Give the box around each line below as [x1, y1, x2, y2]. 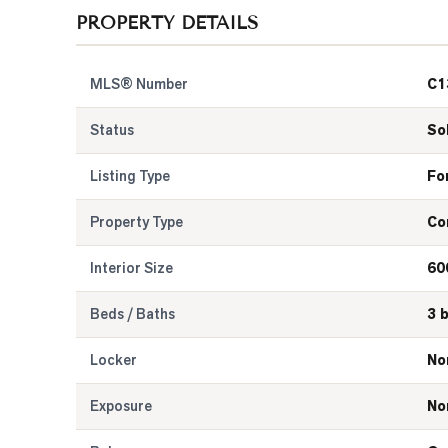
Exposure [90, 397, 152, 415]
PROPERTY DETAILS [76, 12, 258, 34]
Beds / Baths [90, 305, 175, 323]
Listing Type [90, 167, 170, 185]
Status [90, 121, 134, 139]
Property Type [90, 213, 183, 231]
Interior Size [90, 259, 173, 277]
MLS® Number [90, 75, 188, 93]
